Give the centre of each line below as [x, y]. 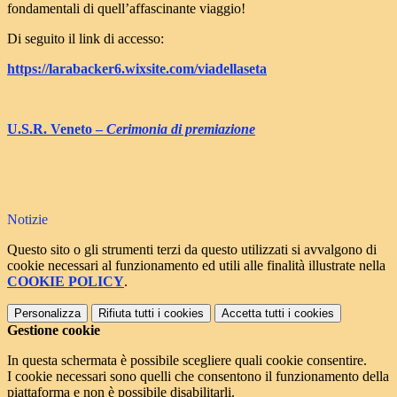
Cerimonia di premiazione [181, 129]
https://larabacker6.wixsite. [88, 69]
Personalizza [47, 314]
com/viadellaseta [218, 69]
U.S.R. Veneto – [55, 129]
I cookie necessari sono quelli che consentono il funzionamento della [198, 377]
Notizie [27, 220]
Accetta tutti [253, 314]
